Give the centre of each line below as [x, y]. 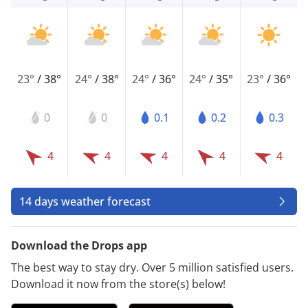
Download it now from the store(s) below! [118, 284]
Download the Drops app [79, 245]
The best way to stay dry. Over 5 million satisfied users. [152, 267]
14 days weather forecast [85, 201]
